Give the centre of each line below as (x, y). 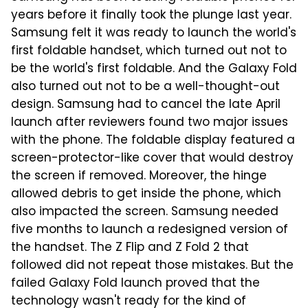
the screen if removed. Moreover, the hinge (139, 177)
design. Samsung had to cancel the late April (146, 106)
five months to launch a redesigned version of (150, 231)
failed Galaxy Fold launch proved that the (135, 284)
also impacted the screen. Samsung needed (145, 213)
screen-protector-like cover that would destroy (152, 159)
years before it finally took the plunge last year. (151, 16)
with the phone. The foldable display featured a (153, 141)
